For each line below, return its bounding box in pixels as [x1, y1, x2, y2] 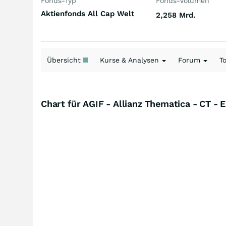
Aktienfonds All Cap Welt [41, 9, 134, 18]
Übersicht [47, 56, 83, 64]
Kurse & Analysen [100, 56, 161, 64]
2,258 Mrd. [155, 10, 196, 20]
